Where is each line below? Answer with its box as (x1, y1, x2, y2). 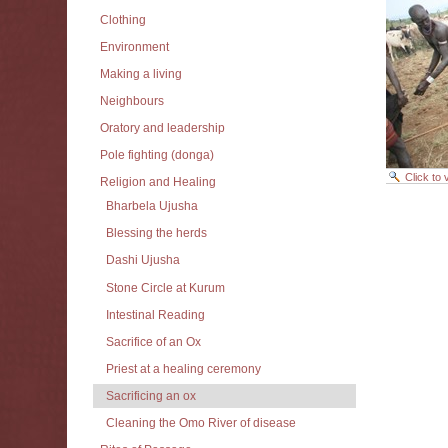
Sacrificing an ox (105, 389, 196, 404)
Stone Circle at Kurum (105, 280, 225, 295)
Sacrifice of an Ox (105, 334, 201, 349)
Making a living (99, 66, 182, 81)
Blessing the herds (105, 226, 207, 241)
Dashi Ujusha (105, 253, 180, 268)
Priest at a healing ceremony (105, 361, 261, 376)
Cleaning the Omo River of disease (105, 416, 296, 431)
